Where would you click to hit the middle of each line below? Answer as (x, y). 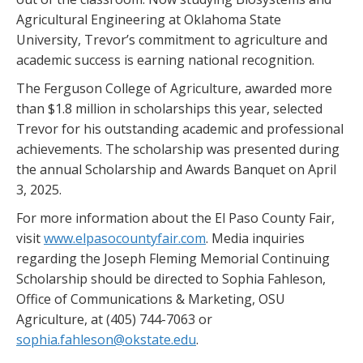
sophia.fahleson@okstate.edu (106, 340)
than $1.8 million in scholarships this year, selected (169, 109)
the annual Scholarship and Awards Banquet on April (176, 170)
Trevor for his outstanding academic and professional (180, 129)
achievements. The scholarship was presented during (178, 149)
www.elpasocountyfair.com (125, 239)
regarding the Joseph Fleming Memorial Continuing (173, 259)
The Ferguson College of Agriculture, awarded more (174, 89)
